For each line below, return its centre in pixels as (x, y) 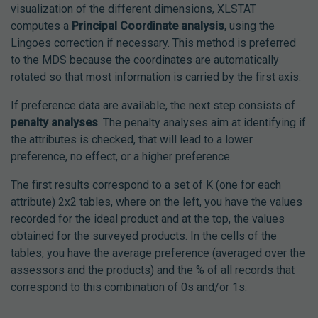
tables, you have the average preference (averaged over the (158, 253)
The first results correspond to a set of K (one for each (146, 185)
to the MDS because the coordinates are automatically (145, 60)
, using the (250, 26)
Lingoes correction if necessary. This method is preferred (153, 43)
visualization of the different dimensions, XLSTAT (133, 9)
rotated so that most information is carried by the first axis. (156, 77)
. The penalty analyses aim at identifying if (202, 123)
